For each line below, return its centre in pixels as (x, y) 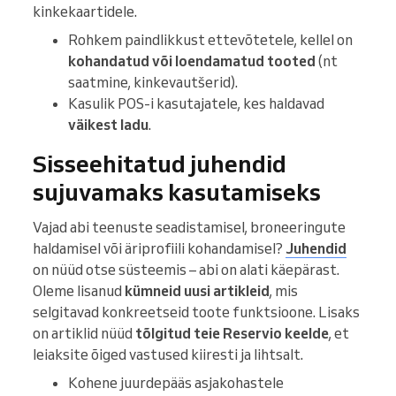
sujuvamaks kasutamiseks (177, 192)
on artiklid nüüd (84, 334)
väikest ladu (108, 125)
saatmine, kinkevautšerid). (153, 83)
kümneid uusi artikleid (197, 291)
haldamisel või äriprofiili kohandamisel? (159, 249)
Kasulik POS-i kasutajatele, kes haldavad (196, 104)
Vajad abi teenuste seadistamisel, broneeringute (189, 228)
